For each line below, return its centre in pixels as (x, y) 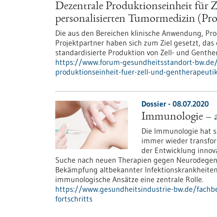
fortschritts (74, 199)
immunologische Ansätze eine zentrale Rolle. (129, 179)
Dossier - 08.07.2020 (175, 104)
